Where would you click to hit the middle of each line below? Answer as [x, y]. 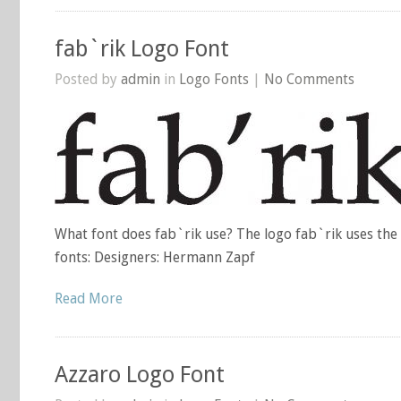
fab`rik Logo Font [142, 49]
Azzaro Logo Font [140, 375]
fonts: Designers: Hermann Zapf [155, 257]
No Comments [309, 79]
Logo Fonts [214, 79]
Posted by [88, 79]
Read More [89, 299]
